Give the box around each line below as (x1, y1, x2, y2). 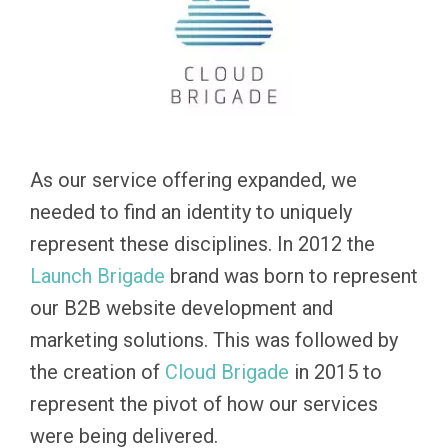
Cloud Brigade (165, 360, 289, 384)
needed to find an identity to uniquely (30, 200, 352, 224)
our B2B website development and (30, 296, 333, 320)
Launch (30, 264, 97, 288)
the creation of (30, 360, 165, 384)
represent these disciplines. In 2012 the (30, 232, 375, 256)
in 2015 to (289, 360, 382, 384)
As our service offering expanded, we (30, 168, 357, 192)
